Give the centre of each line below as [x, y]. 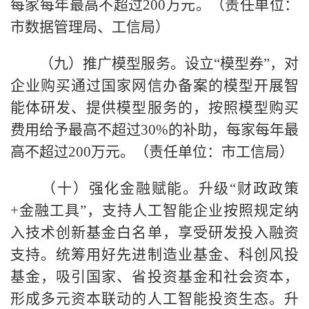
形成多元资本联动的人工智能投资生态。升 [154, 298]
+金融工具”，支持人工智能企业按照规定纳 [154, 210]
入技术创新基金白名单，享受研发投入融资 [154, 232]
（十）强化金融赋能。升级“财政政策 [154, 188]
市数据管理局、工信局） [90, 27]
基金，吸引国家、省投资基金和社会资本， [154, 276]
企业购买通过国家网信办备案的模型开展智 [154, 85]
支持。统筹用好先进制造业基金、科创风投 [154, 254]
